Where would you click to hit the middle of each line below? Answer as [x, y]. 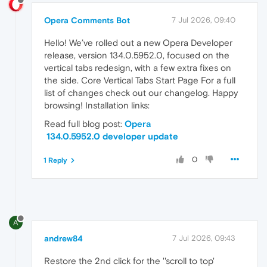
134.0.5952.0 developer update [111, 136]
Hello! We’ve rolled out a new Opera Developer [138, 42]
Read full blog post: [84, 123]
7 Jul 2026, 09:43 [204, 238]
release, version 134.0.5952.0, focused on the [137, 55]
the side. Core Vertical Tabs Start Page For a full [140, 80]
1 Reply [55, 160]
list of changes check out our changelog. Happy [141, 92]
